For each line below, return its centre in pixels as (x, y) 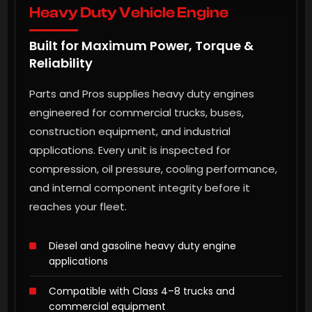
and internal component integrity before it (140, 188)
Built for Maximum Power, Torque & (141, 46)
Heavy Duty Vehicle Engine (129, 13)
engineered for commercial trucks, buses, (136, 113)
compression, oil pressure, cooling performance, (153, 169)
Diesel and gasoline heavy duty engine (142, 246)
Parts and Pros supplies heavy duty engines (142, 94)
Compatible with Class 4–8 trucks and (142, 291)
